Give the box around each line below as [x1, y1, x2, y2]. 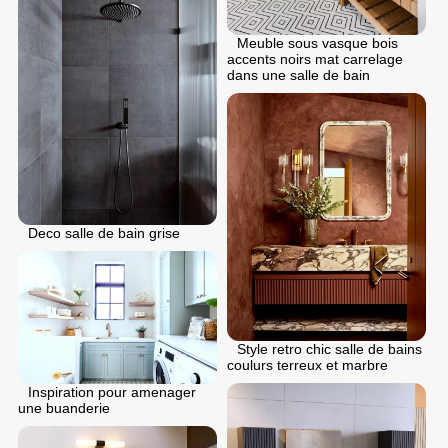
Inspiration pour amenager [28, 383, 196, 400]
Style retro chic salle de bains [237, 340, 422, 357]
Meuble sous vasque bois [237, 34, 398, 51]
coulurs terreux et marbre [227, 356, 388, 373]
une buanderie [18, 399, 110, 416]
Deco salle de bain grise [28, 224, 180, 241]
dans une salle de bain [227, 66, 370, 83]
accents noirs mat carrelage [227, 50, 403, 67]
